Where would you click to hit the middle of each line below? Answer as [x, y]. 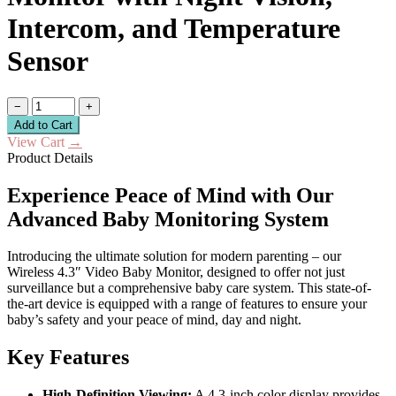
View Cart [38, 141]
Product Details [50, 157]
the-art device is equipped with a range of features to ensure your [187, 304]
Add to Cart [43, 125]
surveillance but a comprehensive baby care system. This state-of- [189, 288]
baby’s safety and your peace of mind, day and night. [154, 320]
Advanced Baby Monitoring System [168, 219]
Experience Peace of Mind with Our [171, 195]
